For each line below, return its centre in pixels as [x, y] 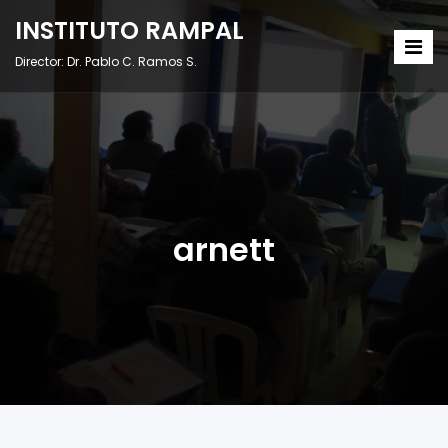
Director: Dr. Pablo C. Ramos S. [106, 61]
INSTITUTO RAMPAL [129, 30]
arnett [224, 249]
